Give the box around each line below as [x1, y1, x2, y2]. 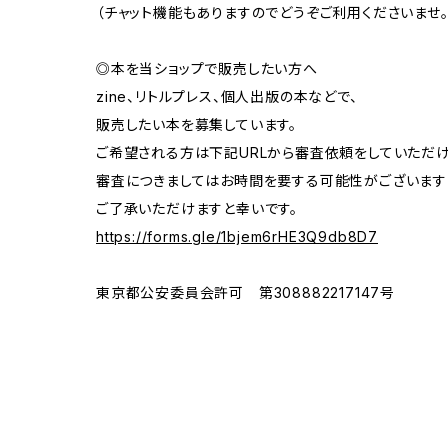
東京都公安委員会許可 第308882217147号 [96, 284, 395, 302]
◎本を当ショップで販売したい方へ [96, 60, 318, 78]
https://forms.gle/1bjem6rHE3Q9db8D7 [96, 228, 378, 246]
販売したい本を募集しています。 [96, 116, 298, 134]
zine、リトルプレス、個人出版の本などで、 [96, 88, 358, 106]
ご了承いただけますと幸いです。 [96, 200, 298, 218]
